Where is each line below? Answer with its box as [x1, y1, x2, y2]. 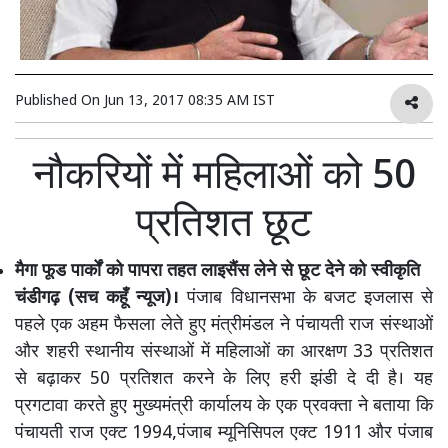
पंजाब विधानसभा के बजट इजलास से [179, 287, 434, 311]
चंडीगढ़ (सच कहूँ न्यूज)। [15, 287, 180, 311]
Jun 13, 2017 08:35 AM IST [104, 92, 275, 112]
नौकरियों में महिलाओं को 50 [32, 152, 416, 205]
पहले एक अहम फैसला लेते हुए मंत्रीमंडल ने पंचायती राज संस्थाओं [15, 314, 433, 338]
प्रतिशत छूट [136, 200, 312, 253]
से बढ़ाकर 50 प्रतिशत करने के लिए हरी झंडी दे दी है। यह [15, 368, 433, 392]
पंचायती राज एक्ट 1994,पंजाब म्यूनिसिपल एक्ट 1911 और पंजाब [15, 422, 433, 446]
